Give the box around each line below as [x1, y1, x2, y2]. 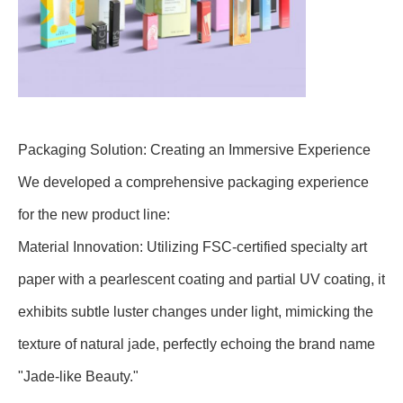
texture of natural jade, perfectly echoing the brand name [18, 336, 375, 352]
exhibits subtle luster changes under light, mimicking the [18, 304, 373, 319]
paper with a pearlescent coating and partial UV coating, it [18, 272, 385, 287]
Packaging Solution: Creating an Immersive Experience [18, 142, 371, 157]
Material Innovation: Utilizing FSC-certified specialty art [18, 239, 367, 255]
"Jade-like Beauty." [18, 369, 139, 384]
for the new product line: [18, 207, 170, 222]
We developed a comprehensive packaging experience [18, 175, 369, 190]
